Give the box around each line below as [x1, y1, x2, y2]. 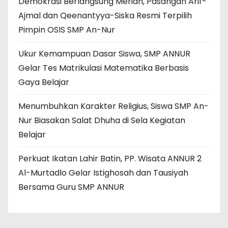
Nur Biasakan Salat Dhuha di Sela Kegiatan [18, 115, 185, 127]
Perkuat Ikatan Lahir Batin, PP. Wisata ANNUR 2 [18, 153, 202, 165]
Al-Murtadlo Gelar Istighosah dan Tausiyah [18, 167, 188, 179]
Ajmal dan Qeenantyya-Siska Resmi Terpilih [18, 10, 192, 22]
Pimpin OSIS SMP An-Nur [18, 24, 115, 36]
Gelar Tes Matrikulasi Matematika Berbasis [18, 62, 189, 74]
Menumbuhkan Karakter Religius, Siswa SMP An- [18, 100, 209, 112]
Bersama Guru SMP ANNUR [18, 181, 124, 193]
